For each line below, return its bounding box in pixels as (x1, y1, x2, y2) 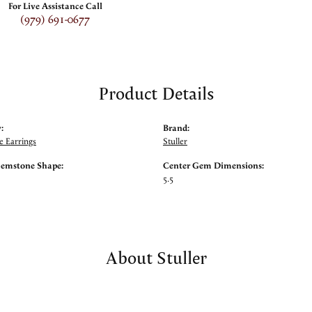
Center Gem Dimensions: (163, 160, 264, 172)
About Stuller (105, 244, 207, 271)
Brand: (163, 123, 189, 134)
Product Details (98, 79, 214, 107)
